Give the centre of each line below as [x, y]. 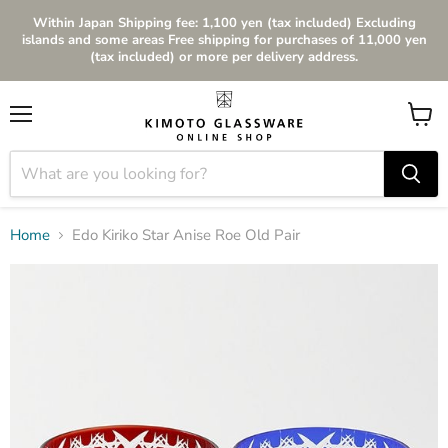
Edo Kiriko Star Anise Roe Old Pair [186, 235]
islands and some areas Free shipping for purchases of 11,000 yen [224, 40]
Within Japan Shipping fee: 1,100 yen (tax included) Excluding [224, 23]
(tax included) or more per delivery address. [224, 57]
